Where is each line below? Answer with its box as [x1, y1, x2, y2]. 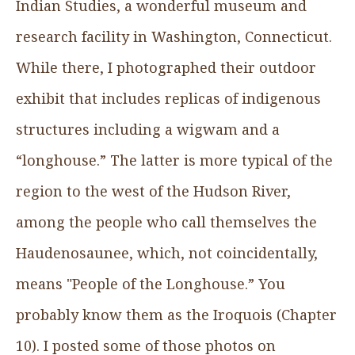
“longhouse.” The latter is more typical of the [16, 150, 333, 170]
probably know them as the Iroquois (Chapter [16, 304, 337, 324]
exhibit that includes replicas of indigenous [16, 88, 321, 108]
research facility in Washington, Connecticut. [16, 26, 332, 46]
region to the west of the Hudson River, [16, 181, 291, 200]
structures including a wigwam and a [16, 119, 280, 139]
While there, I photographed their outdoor [16, 57, 316, 77]
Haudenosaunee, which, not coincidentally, [16, 242, 318, 262]
